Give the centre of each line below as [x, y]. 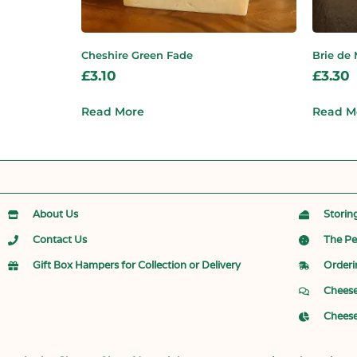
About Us [56, 214]
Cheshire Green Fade [137, 55]
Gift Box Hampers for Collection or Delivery [137, 265]
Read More [113, 112]
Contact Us [60, 240]
